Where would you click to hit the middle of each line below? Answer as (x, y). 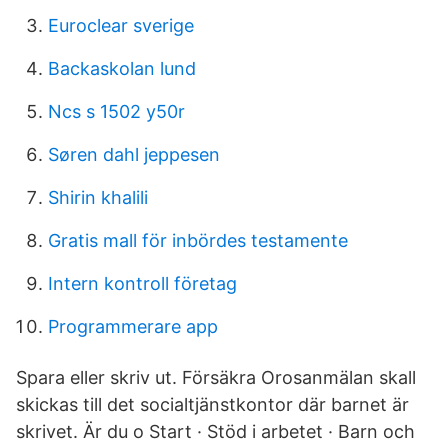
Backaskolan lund (122, 68)
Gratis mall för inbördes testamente (198, 240)
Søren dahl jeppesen (134, 154)
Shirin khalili (98, 197)
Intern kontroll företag (142, 283)
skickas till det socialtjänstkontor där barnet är (212, 404)
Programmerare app (133, 326)
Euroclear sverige (121, 25)
